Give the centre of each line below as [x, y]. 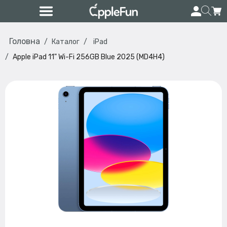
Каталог [66, 42]
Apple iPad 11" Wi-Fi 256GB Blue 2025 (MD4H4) [89, 57]
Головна [25, 41]
